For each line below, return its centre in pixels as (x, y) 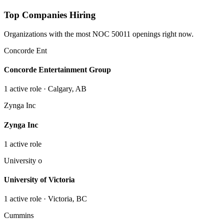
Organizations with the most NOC (58, 34)
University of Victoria (39, 180)
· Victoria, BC (64, 199)
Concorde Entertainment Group (57, 70)
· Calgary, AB (64, 89)
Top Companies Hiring (50, 15)
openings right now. (162, 34)
